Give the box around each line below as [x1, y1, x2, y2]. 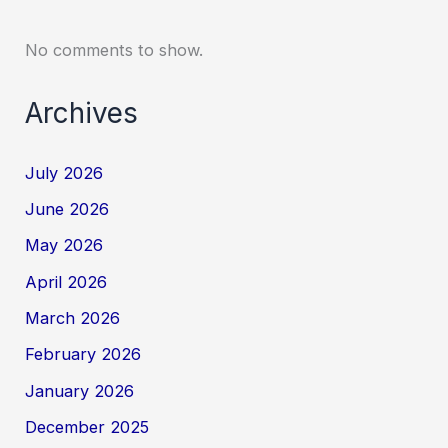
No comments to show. [25, 39, 204, 60]
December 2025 [25, 416, 150, 437]
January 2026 [25, 380, 135, 401]
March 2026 [25, 308, 121, 329]
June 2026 [25, 199, 110, 220]
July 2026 [25, 162, 104, 183]
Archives [25, 96, 139, 131]
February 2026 [25, 344, 142, 365]
